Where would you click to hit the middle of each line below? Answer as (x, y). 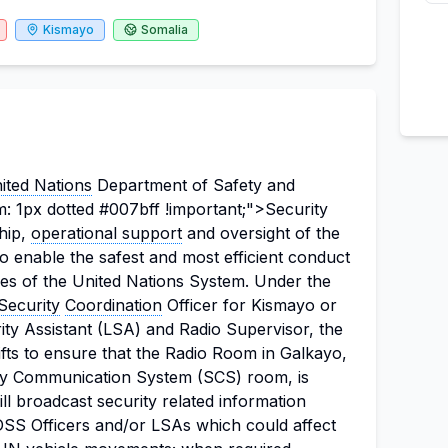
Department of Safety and (193, 185)
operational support (106, 233)
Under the (290, 281)
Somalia (164, 29)
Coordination (113, 305)
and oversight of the (261, 233)
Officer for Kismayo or (249, 305)
